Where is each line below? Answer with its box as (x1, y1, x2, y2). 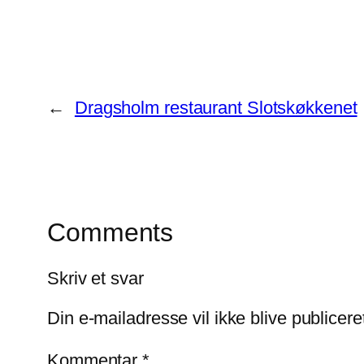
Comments (47, 218, 174, 248)
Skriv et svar (47, 267, 144, 288)
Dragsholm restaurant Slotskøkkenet (74, 97, 357, 119)
